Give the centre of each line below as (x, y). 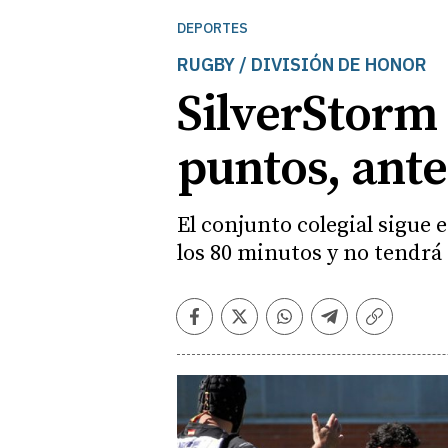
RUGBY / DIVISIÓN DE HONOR (302, 64)
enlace (401, 346)
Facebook (232, 325)
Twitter (268, 325)
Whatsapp (325, 325)
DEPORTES (212, 28)
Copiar (401, 325)
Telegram (368, 325)
